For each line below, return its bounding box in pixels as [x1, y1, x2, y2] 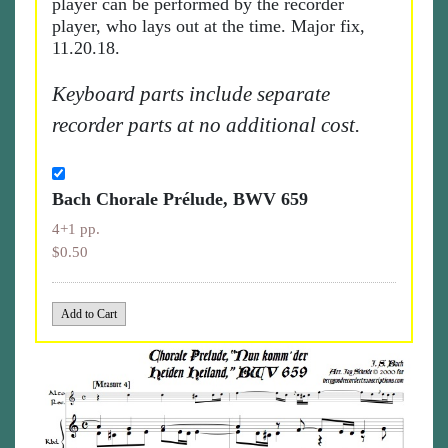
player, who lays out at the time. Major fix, [52, 16, 365, 36]
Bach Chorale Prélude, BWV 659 [52, 189, 308, 209]
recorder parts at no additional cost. [52, 113, 360, 137]
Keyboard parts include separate [52, 82, 330, 106]
